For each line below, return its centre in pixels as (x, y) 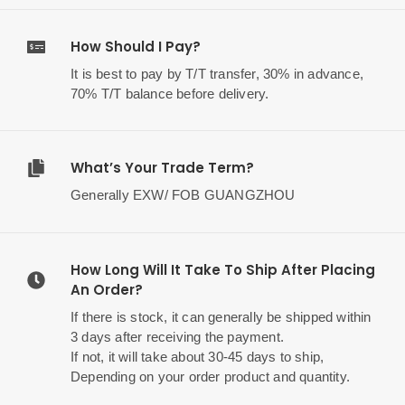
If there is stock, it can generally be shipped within (221, 316)
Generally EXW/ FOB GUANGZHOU (183, 195)
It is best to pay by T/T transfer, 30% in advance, (217, 73)
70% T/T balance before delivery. (170, 93)
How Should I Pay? (136, 46)
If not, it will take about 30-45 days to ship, (198, 356)
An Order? (107, 289)
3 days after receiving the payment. (177, 336)
